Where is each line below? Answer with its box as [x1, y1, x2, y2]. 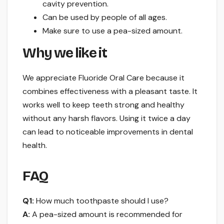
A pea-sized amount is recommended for [30, 208, 182, 219]
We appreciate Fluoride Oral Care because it [22, 72, 184, 83]
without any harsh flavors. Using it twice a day [22, 112, 190, 123]
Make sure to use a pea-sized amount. [42, 25, 182, 36]
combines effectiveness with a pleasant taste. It [22, 85, 197, 96]
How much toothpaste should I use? [34, 195, 168, 206]
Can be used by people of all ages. [42, 12, 167, 23]
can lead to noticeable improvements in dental [22, 126, 193, 137]
